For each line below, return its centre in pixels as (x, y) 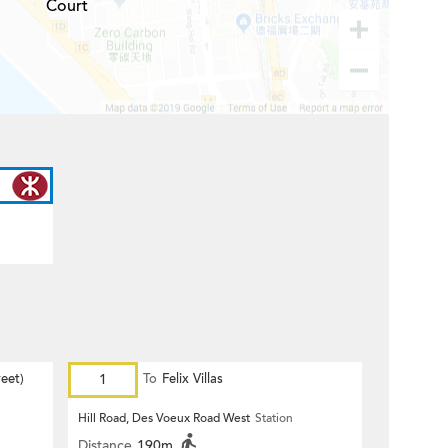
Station (274, 418)
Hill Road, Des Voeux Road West (164, 418)
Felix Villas (192, 379)
